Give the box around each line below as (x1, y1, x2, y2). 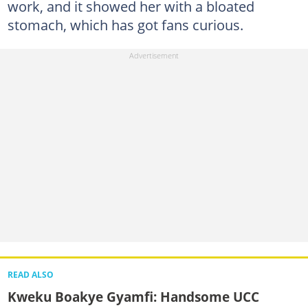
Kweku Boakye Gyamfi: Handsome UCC (7, 287, 259, 307)
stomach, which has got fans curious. (7, 14, 243, 34)
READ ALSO (7, 269, 54, 280)
